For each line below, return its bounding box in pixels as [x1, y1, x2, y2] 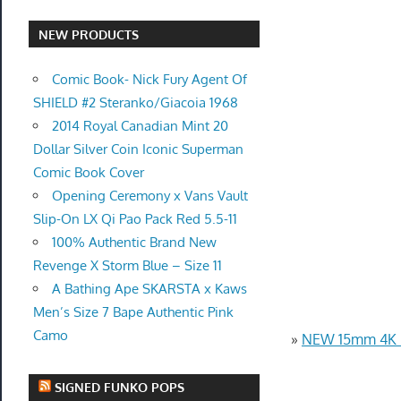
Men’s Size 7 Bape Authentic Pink [32, 303, 234, 320]
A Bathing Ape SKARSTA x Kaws [51, 279, 247, 297]
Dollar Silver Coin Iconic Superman [32, 140, 243, 158]
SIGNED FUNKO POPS [55, 380, 185, 396]
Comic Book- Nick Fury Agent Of [51, 70, 247, 88]
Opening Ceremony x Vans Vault [51, 186, 248, 204]
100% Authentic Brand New [51, 233, 217, 251]
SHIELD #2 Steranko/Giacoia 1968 [32, 93, 238, 111]
